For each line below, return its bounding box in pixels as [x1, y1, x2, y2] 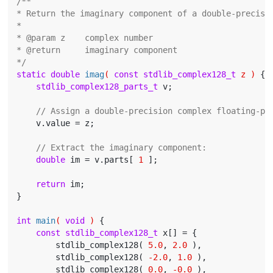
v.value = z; [16, 118, 95, 129]
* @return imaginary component [16, 45, 178, 55]
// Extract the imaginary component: [36, 143, 207, 153]
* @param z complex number [16, 33, 154, 43]
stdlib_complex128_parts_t [36, 82, 158, 92]
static [16, 69, 46, 80]
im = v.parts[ [65, 155, 139, 165]
